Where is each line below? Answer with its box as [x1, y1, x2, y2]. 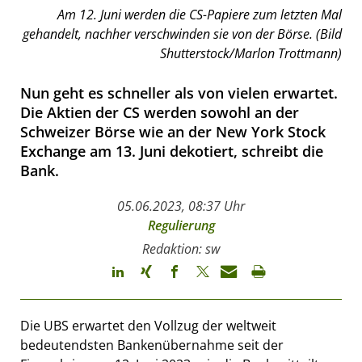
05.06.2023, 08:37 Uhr [117, 196, 245, 215]
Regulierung [147, 216, 215, 234]
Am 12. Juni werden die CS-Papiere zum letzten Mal [57, 5, 342, 23]
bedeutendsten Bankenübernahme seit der [20, 335, 284, 354]
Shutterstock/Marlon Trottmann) [160, 44, 342, 62]
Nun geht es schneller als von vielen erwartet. [20, 82, 338, 103]
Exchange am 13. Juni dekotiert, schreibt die [20, 141, 323, 161]
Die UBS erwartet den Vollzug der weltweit [20, 316, 276, 335]
